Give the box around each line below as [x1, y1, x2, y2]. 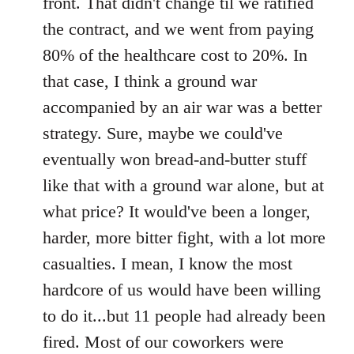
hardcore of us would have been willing [43, 279, 321, 299]
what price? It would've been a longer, [43, 201, 311, 221]
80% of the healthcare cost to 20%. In [43, 44, 307, 65]
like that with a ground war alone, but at [43, 175, 324, 195]
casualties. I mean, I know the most [43, 253, 292, 273]
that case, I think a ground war [43, 70, 257, 91]
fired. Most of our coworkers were [43, 331, 284, 352]
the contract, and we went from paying [43, 18, 314, 39]
